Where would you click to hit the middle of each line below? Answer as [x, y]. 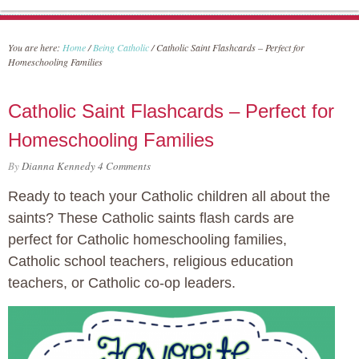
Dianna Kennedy [58, 166]
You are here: [35, 47]
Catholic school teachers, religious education [151, 261]
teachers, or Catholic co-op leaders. [122, 283]
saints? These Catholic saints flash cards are [151, 218]
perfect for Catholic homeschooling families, [147, 240]
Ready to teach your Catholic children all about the [169, 196]
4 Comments [124, 166]
